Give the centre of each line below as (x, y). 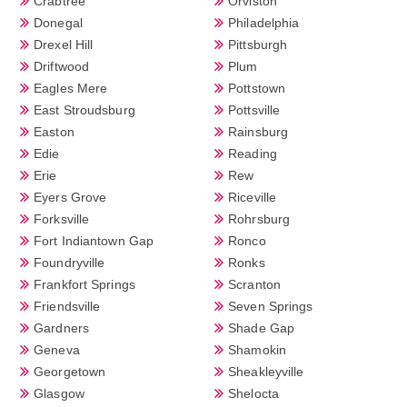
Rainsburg (258, 131)
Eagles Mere (71, 88)
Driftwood (61, 66)
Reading (253, 153)
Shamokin (257, 349)
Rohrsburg (259, 218)
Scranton (254, 284)
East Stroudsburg (84, 109)
